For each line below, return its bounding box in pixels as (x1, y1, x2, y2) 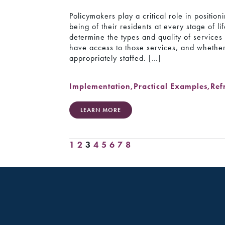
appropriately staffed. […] (69, 52, 162, 63)
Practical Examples (134, 81, 208, 92)
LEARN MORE (80, 106, 122, 115)
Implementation (69, 81, 131, 92)
